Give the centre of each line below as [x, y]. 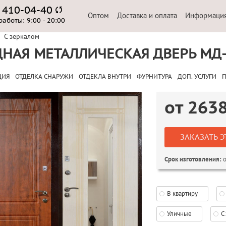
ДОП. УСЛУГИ [197, 77]
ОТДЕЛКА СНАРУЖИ [44, 77]
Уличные [179, 214]
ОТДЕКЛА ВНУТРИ [105, 77]
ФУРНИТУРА [154, 77]
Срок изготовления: [193, 159]
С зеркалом [21, 36]
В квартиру [182, 193]
